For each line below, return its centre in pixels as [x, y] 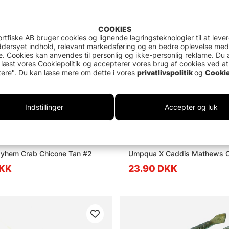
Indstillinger [44, 107]
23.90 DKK [153, 168]
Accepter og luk [191, 107]
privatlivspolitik [166, 72]
